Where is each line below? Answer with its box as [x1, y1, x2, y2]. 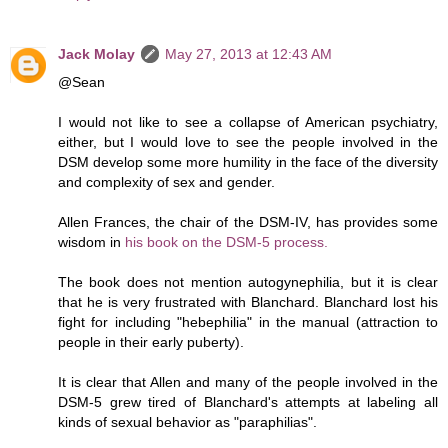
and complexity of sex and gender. [58, 174, 275, 191]
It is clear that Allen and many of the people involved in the [58, 374, 438, 391]
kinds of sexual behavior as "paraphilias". [58, 414, 317, 431]
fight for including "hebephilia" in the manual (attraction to [58, 314, 438, 331]
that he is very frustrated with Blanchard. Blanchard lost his [58, 294, 438, 311]
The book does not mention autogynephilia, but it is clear [58, 274, 438, 291]
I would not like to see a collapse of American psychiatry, [58, 114, 438, 131]
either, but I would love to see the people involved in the [58, 134, 438, 151]
